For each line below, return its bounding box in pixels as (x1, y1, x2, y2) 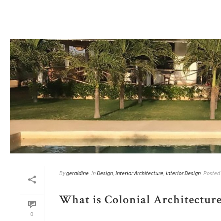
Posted (203, 169, 220, 177)
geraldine (66, 169, 89, 177)
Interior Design (166, 169, 201, 177)
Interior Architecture (115, 169, 163, 177)
